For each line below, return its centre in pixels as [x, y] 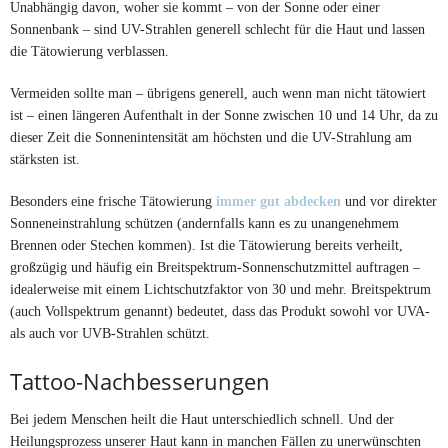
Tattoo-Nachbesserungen [140, 381]
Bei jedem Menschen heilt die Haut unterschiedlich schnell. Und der [202, 419]
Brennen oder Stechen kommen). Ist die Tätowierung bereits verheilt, [206, 245]
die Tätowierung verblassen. [89, 51]
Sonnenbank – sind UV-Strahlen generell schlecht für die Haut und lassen [217, 29]
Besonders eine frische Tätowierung [113, 201]
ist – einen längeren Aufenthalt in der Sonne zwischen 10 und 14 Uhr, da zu [224, 115]
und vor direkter [391, 201]
